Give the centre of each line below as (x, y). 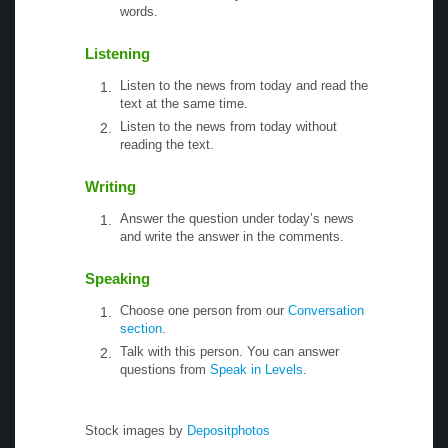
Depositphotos (226, 430)
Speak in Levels (256, 369)
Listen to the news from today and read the (244, 85)
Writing (110, 186)
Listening (117, 53)
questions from (165, 369)
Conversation (326, 310)
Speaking (117, 278)
